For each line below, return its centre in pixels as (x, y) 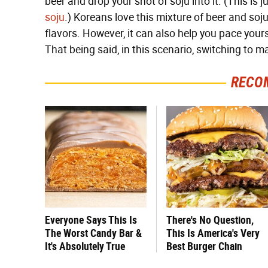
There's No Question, (210, 220)
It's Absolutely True (85, 246)
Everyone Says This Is (91, 220)
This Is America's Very (213, 233)
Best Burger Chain (204, 246)
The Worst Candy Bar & (93, 233)
